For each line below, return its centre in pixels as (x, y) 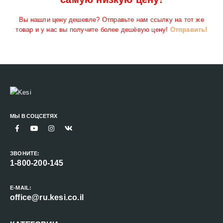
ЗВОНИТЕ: (25, 153)
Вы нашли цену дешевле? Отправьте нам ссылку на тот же (111, 20)
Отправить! (189, 30)
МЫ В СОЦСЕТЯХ (34, 116)
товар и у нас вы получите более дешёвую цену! (93, 30)
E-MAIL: (21, 187)
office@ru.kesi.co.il (47, 197)
